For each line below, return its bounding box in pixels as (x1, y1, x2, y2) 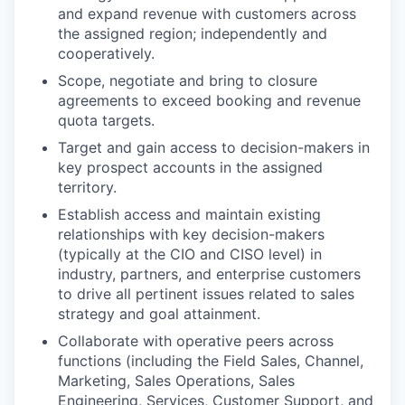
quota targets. (58, 111, 155, 129)
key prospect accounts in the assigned (58, 158, 323, 176)
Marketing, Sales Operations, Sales (58, 372, 295, 390)
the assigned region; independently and (58, 24, 327, 42)
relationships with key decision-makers (58, 225, 325, 243)
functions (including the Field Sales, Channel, (58, 352, 363, 370)
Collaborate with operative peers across (58, 332, 334, 350)
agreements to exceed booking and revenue (58, 91, 361, 109)
